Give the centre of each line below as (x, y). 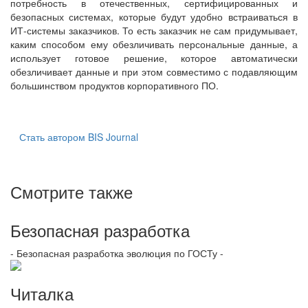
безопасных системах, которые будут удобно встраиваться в (154, 16)
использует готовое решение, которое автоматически (154, 57)
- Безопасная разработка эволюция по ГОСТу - (117, 253)
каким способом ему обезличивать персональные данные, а (154, 44)
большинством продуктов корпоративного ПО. (114, 85)
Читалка (42, 293)
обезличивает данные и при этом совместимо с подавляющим (154, 71)
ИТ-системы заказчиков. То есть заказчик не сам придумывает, (154, 30)
